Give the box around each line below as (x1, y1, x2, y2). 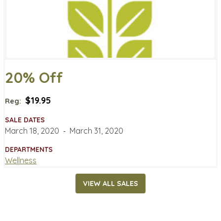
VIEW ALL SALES (83, 179, 138, 188)
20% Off (5, 68, 63, 87)
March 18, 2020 (5, 125, 59, 136)
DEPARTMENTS (5, 145, 53, 153)
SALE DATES (5, 115, 45, 124)
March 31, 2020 (70, 125, 123, 136)
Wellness (5, 155, 37, 165)
